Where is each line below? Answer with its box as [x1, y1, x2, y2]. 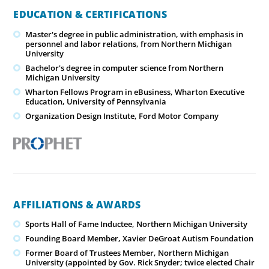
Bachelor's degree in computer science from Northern [25, 62, 224, 73]
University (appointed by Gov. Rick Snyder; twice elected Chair [25, 256, 255, 268]
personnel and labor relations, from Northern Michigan [25, 38, 232, 49]
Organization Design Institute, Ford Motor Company [25, 110, 219, 121]
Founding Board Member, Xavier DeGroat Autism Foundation [25, 232, 254, 244]
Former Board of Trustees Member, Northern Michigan [25, 247, 229, 258]
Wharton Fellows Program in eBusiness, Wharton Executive [25, 86, 245, 97]
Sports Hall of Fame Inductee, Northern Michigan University [25, 218, 248, 229]
